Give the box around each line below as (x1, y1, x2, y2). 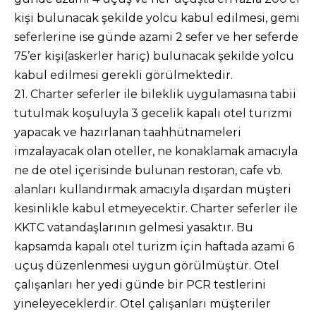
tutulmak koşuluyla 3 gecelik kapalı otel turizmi (14, 107, 292, 120)
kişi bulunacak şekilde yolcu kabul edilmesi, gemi (14, 11, 300, 25)
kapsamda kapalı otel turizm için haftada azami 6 (14, 240, 294, 253)
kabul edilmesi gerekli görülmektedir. (14, 68, 233, 82)
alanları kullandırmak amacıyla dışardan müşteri (14, 183, 291, 196)
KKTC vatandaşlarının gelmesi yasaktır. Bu (14, 221, 253, 234)
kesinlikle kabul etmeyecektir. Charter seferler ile (14, 202, 298, 215)
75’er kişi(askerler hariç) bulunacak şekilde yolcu (14, 49, 294, 63)
